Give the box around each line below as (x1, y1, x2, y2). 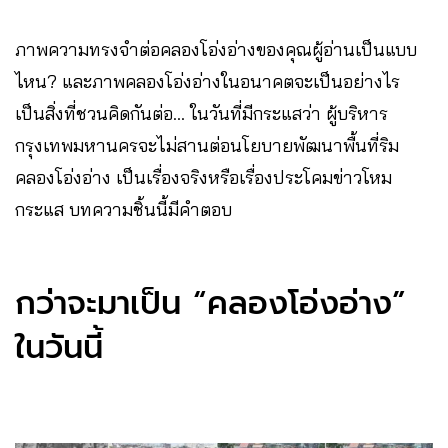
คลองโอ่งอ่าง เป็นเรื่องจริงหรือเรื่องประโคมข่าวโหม (15, 166, 392, 190)
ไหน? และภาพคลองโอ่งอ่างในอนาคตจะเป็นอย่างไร (15, 70, 400, 94)
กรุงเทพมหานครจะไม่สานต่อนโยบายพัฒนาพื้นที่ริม (15, 134, 399, 158)
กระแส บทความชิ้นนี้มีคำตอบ (15, 198, 232, 222)
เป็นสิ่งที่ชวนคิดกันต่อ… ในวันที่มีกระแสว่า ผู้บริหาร (15, 102, 388, 126)
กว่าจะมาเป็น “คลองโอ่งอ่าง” (15, 279, 406, 329)
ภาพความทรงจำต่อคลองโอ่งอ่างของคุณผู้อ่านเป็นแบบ (15, 38, 417, 62)
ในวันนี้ (15, 323, 103, 373)
